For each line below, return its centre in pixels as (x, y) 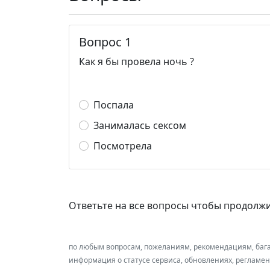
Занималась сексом (140, 125)
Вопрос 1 (105, 42)
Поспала (114, 105)
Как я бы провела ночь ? (137, 61)
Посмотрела (123, 146)
